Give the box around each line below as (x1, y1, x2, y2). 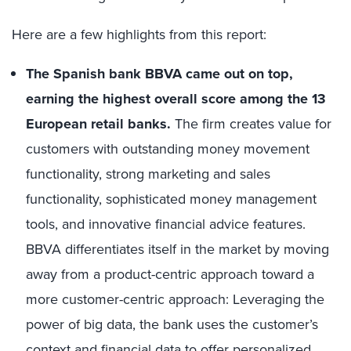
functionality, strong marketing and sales (26, 164, 270, 184)
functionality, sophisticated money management (26, 189, 317, 209)
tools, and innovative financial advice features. (26, 214, 306, 234)
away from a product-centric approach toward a (26, 264, 314, 284)
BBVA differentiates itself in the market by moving (26, 239, 329, 259)
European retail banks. (26, 114, 171, 134)
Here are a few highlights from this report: (12, 24, 266, 45)
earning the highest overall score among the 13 (26, 89, 326, 109)
